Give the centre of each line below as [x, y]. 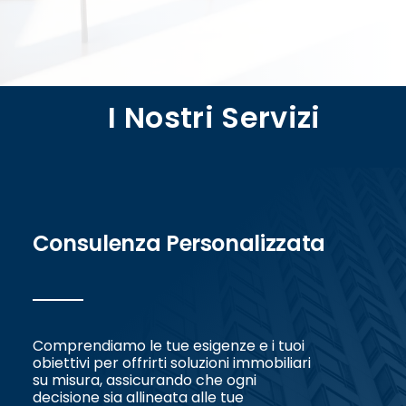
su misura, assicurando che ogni [144, 381]
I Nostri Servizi [214, 118]
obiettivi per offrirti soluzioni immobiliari [171, 363]
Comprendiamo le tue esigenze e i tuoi [168, 346]
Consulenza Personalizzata [179, 244]
